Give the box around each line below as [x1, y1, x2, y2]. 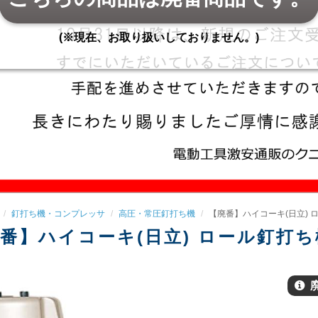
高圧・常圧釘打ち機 [118, 208, 195, 219]
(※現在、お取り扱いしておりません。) [59, 31, 259, 43]
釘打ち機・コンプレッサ [11, 208, 105, 219]
